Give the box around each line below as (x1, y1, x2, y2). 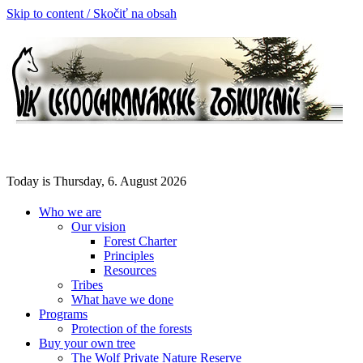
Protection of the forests (71, 321, 192, 335)
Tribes (71, 277, 103, 292)
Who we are (39, 204, 101, 219)
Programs (39, 306, 88, 321)
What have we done (71, 292, 173, 306)
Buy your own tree (39, 335, 135, 350)
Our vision (71, 219, 126, 233)
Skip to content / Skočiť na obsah (6, 6, 177, 20)
